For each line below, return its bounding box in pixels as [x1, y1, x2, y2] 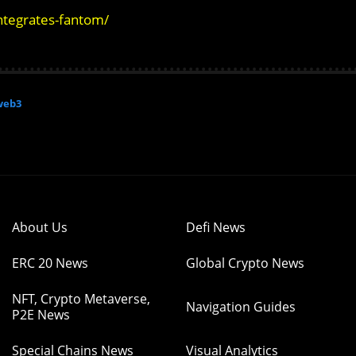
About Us [12, 219, 68, 236]
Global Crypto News [186, 254, 304, 272]
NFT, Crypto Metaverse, [12, 290, 150, 308]
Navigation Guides [186, 298, 296, 315]
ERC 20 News [12, 254, 88, 272]
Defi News [186, 219, 246, 236]
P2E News [12, 306, 70, 323]
